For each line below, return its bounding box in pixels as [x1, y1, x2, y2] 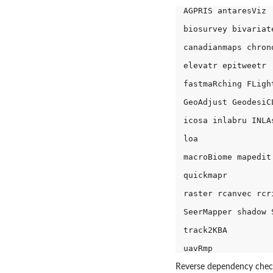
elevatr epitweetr [183, 61, 271, 71]
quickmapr [183, 171, 232, 180]
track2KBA [183, 225, 232, 235]
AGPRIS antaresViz [183, 6, 271, 16]
